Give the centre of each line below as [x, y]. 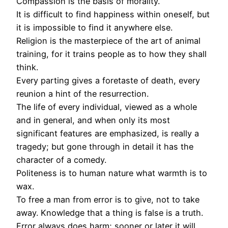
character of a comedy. [61, 160]
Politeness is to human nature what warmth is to [112, 173]
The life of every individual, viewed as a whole [107, 107]
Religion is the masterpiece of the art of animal [108, 41]
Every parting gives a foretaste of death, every [108, 81]
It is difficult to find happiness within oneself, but [113, 15]
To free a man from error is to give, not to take [108, 200]
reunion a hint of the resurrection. [82, 94]
